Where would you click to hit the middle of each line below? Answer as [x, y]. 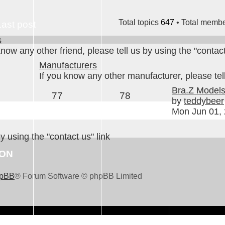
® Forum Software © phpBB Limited [78, 176]
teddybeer [204, 101]
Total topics [140, 23]
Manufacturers [68, 65]
